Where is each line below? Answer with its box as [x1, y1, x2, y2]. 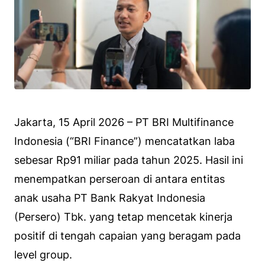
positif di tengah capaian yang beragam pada [14, 229, 241, 242]
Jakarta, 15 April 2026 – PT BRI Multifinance [14, 115, 234, 128]
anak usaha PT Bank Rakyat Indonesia [14, 191, 205, 204]
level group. [14, 248, 72, 261]
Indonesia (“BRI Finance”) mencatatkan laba [14, 134, 235, 147]
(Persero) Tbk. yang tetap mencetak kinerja [14, 210, 232, 223]
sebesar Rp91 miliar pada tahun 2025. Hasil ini [14, 153, 243, 166]
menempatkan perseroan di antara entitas [14, 172, 225, 185]
